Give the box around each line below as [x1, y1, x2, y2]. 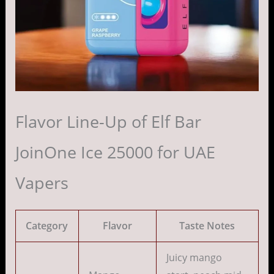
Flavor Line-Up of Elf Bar [15, 110, 201, 133]
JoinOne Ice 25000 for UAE [15, 141, 215, 164]
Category [26, 219, 68, 233]
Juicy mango [166, 251, 222, 265]
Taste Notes [179, 219, 235, 233]
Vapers [15, 171, 68, 194]
